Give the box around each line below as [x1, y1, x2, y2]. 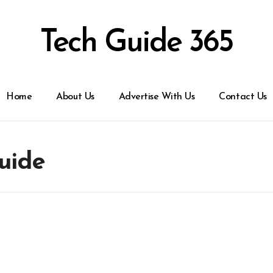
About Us [56, 92, 94, 102]
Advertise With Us [118, 92, 195, 102]
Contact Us [219, 92, 267, 102]
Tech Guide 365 [40, 28, 233, 59]
